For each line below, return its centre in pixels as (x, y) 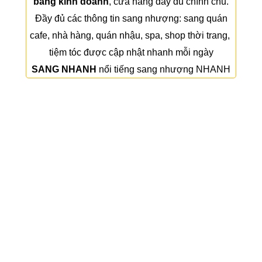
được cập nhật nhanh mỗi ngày (147, 52)
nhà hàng (72, 35)
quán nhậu (118, 35)
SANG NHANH (64, 69)
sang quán (205, 18)
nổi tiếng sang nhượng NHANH (165, 69)
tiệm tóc (65, 52)
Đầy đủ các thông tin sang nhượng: (109, 18)
